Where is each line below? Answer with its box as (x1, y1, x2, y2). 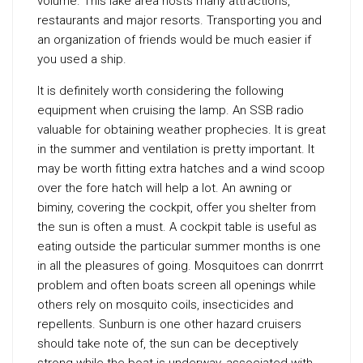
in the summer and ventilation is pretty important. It (37, 142, 314, 156)
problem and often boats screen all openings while (37, 278, 316, 293)
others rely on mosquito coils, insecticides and (37, 297, 293, 312)
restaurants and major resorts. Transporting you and (37, 13, 322, 28)
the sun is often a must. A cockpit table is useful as (37, 220, 317, 234)
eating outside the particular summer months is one (37, 239, 321, 254)
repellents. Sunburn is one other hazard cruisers (37, 317, 301, 331)
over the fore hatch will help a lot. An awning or (37, 181, 292, 195)
